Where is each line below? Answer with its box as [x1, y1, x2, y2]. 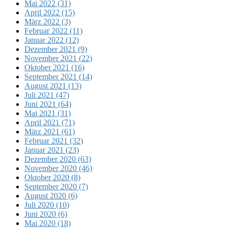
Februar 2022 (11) [24, 26, 82, 35]
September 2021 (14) [24, 72, 92, 81]
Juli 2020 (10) [24, 200, 69, 209]
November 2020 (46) [24, 163, 92, 173]
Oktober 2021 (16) [24, 63, 84, 72]
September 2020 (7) [24, 182, 88, 191]
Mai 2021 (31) [24, 108, 71, 118]
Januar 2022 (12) [24, 35, 79, 44]
